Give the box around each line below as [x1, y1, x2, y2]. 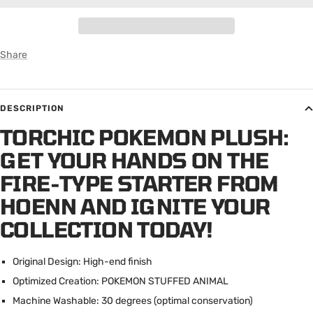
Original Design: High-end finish [12, 256, 152, 268]
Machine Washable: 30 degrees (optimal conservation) [12, 295, 253, 307]
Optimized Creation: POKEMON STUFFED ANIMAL [12, 275, 228, 288]
